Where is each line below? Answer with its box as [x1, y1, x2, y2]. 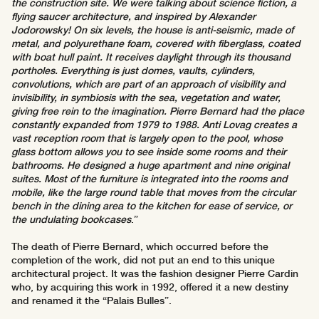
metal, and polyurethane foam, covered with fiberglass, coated [11, 38, 300, 50]
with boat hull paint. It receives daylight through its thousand [11, 51, 291, 63]
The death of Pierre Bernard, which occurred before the [11, 241, 268, 253]
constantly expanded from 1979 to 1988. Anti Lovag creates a [11, 119, 297, 131]
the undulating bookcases [11, 214, 131, 226]
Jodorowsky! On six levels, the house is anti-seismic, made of [11, 24, 293, 36]
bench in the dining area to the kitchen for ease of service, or [11, 200, 292, 212]
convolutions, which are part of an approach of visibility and [11, 78, 286, 90]
